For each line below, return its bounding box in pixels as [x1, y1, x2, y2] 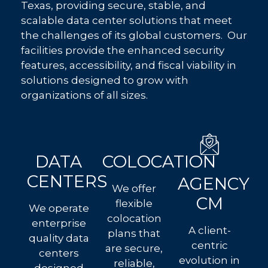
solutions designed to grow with [21, 74, 188, 86]
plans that [108, 227, 160, 240]
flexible [115, 197, 153, 210]
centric [191, 239, 228, 251]
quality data [28, 232, 89, 245]
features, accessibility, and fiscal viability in [21, 59, 236, 71]
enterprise [31, 217, 86, 230]
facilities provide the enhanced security [21, 44, 224, 56]
